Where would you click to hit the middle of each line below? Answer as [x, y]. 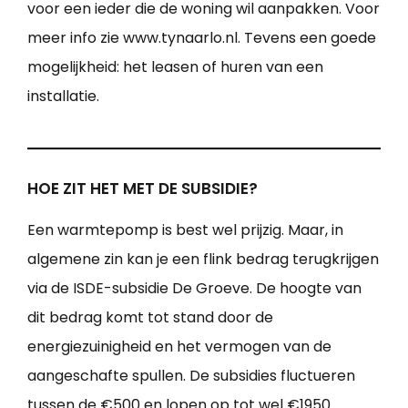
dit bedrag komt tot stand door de [150, 317]
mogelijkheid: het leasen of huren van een [175, 66]
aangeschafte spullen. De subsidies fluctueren [191, 375]
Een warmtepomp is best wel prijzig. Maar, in [185, 229]
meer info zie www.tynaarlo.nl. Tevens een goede [202, 37]
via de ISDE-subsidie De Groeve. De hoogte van [194, 288]
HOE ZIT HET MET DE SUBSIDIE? [143, 188]
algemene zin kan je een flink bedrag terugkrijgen [203, 259]
